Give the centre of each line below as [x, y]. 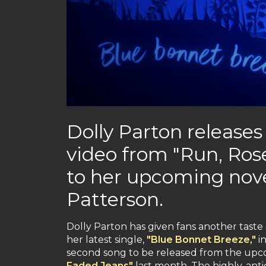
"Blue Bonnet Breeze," [201, 239]
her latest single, [107, 239]
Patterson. [115, 199]
